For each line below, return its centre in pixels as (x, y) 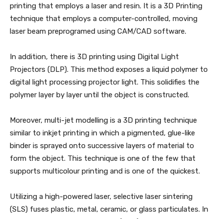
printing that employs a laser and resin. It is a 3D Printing (106, 6)
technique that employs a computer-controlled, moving (104, 19)
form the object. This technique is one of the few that (103, 158)
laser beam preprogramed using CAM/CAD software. (99, 31)
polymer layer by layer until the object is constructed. (100, 95)
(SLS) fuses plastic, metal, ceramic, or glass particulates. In (109, 209)
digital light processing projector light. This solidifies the (105, 82)
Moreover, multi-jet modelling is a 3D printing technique (103, 120)
